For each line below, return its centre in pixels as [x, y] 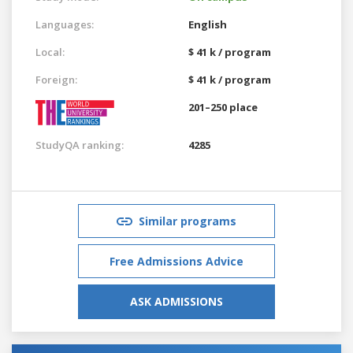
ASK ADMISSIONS [176, 301]
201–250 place [223, 107]
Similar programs [188, 221]
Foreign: [56, 79]
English [208, 24]
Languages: [65, 24]
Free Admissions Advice [176, 261]
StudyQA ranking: [80, 145]
